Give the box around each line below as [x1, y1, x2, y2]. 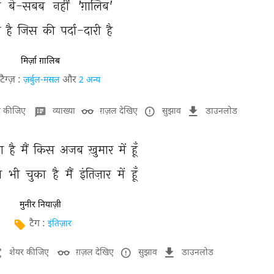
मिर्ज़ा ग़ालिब [21, 56, 60, 67]
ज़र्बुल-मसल [23, 75, 60, 86]
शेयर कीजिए [9, 247, 49, 259]
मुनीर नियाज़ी [20, 199, 61, 210]
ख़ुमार [88, 142, 116, 157]
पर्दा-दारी [60, 23, 104, 38]
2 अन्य [79, 75, 100, 86]
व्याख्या [52, 106, 75, 117]
